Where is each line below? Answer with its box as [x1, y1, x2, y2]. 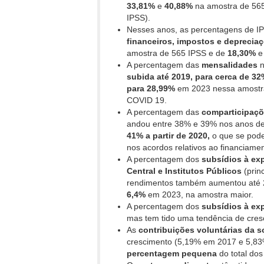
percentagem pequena [127, 249, 217, 259]
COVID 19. [127, 95, 167, 105]
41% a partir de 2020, [127, 131, 212, 141]
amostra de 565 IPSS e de [127, 48, 227, 58]
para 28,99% [127, 84, 175, 94]
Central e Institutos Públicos [127, 166, 242, 176]
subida [127, 72, 154, 82]
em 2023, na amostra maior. [146, 190, 253, 200]
